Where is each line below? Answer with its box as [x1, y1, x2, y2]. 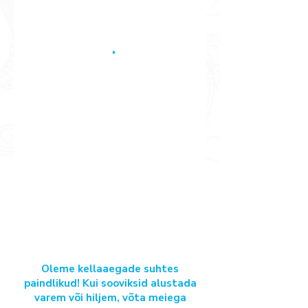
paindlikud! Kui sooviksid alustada [23, 276, 197, 290]
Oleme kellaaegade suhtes [41, 262, 179, 276]
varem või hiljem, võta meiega [34, 291, 186, 305]
